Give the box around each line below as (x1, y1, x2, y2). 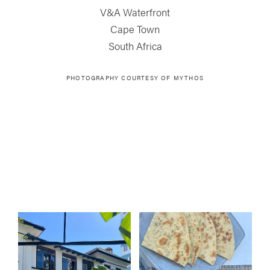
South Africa (108, 38, 162, 53)
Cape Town (110, 21, 160, 36)
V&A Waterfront (100, 4, 170, 19)
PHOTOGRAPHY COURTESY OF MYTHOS (66, 73, 204, 82)
